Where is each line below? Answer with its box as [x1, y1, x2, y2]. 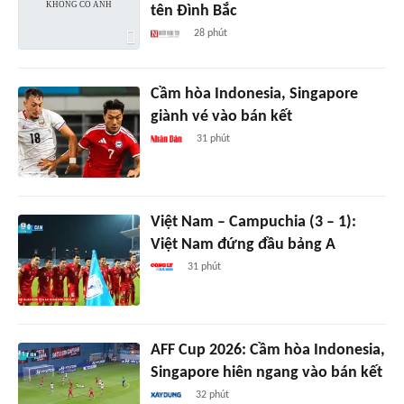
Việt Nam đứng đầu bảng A [150, 236, 335, 254]
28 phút [193, 28, 227, 40]
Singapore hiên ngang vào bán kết [150, 364, 382, 382]
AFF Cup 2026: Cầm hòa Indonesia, [150, 342, 385, 360]
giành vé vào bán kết [150, 108, 292, 126]
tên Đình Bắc [150, 3, 237, 21]
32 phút [196, 390, 230, 401]
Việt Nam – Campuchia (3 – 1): [150, 214, 356, 232]
